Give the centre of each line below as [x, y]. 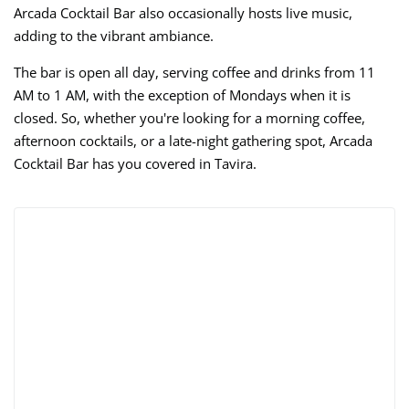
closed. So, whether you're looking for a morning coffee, [189, 117]
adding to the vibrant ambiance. [114, 35]
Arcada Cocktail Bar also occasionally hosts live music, [183, 12]
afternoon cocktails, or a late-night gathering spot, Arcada [193, 140]
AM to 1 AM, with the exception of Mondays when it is [182, 94]
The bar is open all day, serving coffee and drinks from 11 [194, 72]
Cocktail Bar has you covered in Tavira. [135, 163]
